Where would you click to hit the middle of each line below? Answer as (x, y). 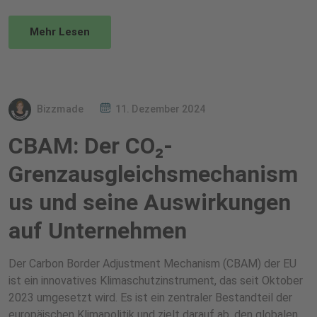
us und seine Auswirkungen (150, 202)
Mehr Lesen (60, 32)
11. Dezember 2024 (160, 109)
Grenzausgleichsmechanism (153, 174)
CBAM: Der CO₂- (91, 146)
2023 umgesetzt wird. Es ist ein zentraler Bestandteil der (150, 298)
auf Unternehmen (98, 231)
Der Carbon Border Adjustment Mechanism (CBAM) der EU (152, 264)
